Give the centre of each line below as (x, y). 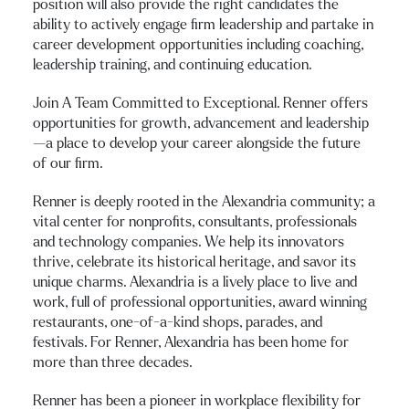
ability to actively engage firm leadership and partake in (203, 24)
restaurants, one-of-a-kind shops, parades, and (178, 322)
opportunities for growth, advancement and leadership (201, 123)
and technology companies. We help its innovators (189, 241)
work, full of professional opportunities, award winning (200, 302)
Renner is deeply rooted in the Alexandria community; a (204, 201)
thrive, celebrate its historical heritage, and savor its (194, 262)
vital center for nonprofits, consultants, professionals (195, 221)
